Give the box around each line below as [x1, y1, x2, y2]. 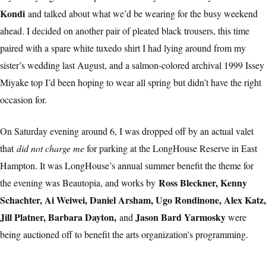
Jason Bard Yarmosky [133, 210, 226, 224]
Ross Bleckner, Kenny [159, 176, 247, 190]
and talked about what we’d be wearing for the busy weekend [28, 7, 258, 20]
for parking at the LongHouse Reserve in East [84, 142, 257, 155]
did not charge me [17, 142, 84, 155]
